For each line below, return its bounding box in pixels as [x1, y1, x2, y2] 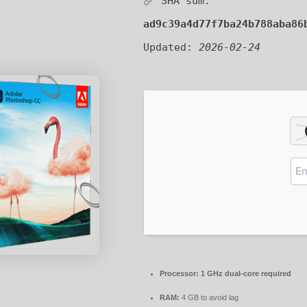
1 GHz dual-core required [199, 269, 291, 278]
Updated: [143, 41, 199, 54]
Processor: [160, 269, 199, 278]
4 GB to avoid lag [180, 293, 238, 302]
